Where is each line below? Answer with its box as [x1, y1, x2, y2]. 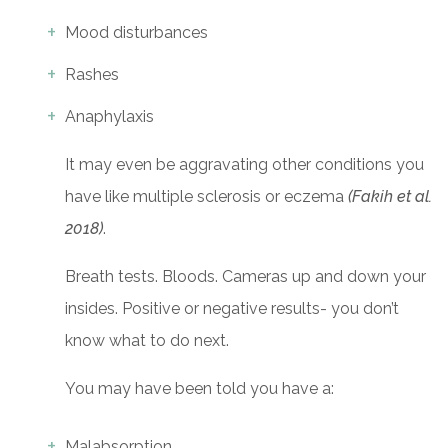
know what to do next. [65, 331, 237, 351]
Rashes [65, 65, 119, 85]
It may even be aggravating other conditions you [65, 155, 424, 175]
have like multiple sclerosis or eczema [65, 187, 348, 207]
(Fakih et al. [348, 187, 432, 207]
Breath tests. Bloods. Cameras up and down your [65, 267, 426, 287]
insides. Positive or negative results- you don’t [65, 299, 399, 319]
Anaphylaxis [65, 107, 154, 127]
